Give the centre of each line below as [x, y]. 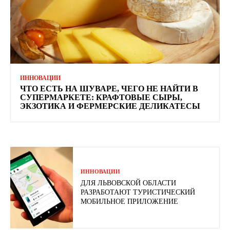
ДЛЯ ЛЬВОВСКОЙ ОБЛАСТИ [129, 183]
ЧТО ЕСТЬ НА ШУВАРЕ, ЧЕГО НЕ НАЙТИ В [109, 89]
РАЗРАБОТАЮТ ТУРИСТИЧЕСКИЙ [138, 193]
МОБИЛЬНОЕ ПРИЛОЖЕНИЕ [130, 202]
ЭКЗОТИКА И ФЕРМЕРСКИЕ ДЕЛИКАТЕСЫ [110, 106]
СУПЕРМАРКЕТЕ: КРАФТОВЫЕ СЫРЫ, [101, 98]
